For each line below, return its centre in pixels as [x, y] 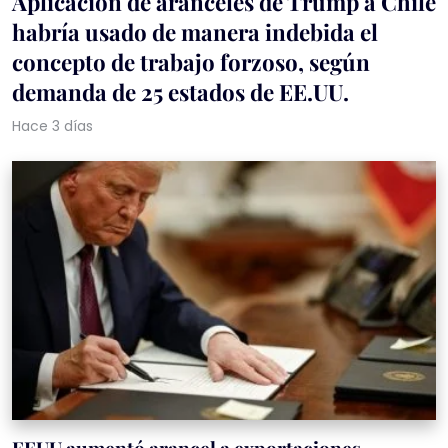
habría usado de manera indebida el [195, 32]
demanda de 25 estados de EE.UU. [180, 92]
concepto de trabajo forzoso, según [191, 62]
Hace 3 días [52, 126]
